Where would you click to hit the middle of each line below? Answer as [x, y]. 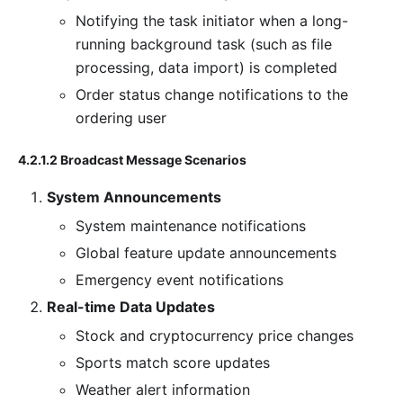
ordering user [121, 118]
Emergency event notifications [179, 280]
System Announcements [134, 197]
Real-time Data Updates [131, 307]
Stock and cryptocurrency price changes [215, 336]
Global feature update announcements [206, 253]
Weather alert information [163, 390]
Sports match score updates [173, 363]
